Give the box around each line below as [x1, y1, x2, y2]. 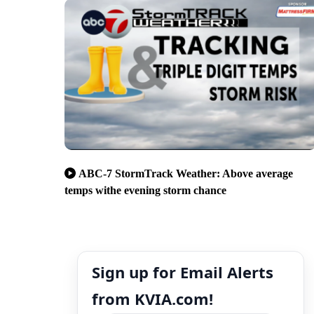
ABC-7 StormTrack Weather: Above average [78, 167, 293, 179]
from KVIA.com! [92, 287, 213, 309]
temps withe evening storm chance [64, 184, 226, 196]
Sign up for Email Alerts [92, 261, 273, 282]
